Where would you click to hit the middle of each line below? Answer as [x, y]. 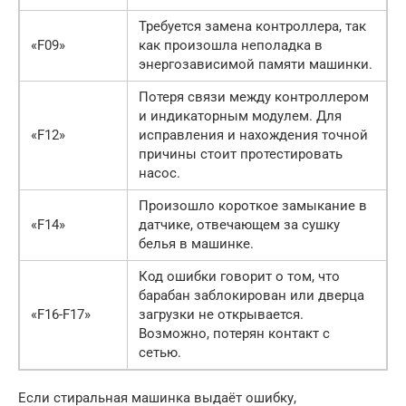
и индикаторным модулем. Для [240, 116]
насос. [159, 174]
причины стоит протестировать [241, 155]
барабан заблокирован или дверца [251, 296]
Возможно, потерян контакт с [234, 334]
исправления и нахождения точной [253, 135]
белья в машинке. [196, 244]
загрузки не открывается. [221, 315]
